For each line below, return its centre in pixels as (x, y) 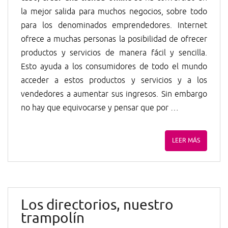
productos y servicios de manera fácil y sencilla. (114, 53)
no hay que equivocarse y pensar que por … (100, 108)
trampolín (53, 218)
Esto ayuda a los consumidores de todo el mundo (114, 67)
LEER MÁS (186, 140)
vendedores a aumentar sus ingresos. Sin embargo (114, 94)
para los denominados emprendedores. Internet (114, 25)
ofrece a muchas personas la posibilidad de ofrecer (114, 39)
